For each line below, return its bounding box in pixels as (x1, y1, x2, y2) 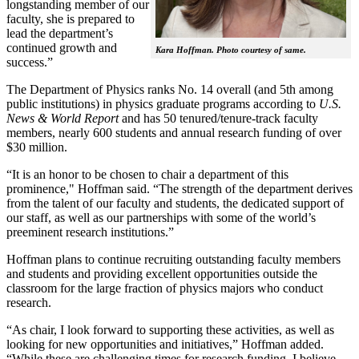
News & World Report (6, 111, 119, 125)
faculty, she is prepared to (6, 11, 135, 26)
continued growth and (6, 40, 117, 54)
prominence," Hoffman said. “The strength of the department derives (6, 181, 353, 196)
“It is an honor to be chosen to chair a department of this (6, 167, 288, 181)
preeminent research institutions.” (6, 224, 177, 239)
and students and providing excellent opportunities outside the (6, 266, 317, 280)
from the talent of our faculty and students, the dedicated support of (6, 196, 344, 210)
